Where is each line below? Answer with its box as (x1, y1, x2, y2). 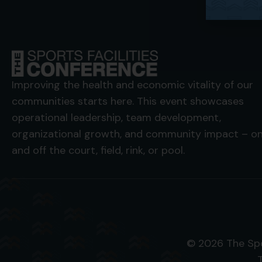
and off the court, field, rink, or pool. (12, 143, 185, 157)
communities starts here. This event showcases (12, 94, 244, 108)
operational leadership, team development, (12, 110, 221, 125)
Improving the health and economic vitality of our (12, 77, 253, 92)
